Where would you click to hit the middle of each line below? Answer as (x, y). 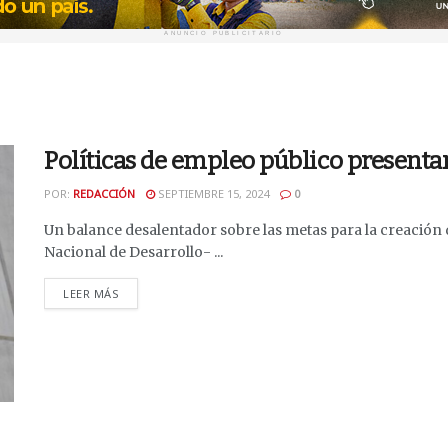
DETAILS (142, 292)
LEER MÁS (91, 293)
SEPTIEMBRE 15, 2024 (212, 193)
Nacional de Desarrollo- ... (133, 252)
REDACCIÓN (104, 193)
